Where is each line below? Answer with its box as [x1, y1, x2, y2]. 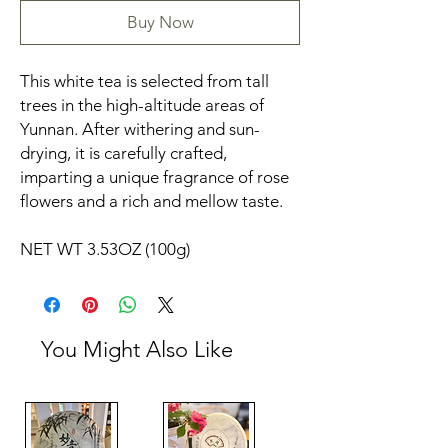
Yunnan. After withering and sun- [20, 119, 260, 140]
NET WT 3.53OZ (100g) [20, 239, 190, 260]
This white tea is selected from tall [20, 71, 269, 92]
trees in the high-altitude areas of [20, 95, 264, 116]
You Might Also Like [41, 336, 233, 364]
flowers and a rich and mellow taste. [20, 191, 283, 212]
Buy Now [126, 12, 194, 33]
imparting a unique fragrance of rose [20, 167, 289, 188]
